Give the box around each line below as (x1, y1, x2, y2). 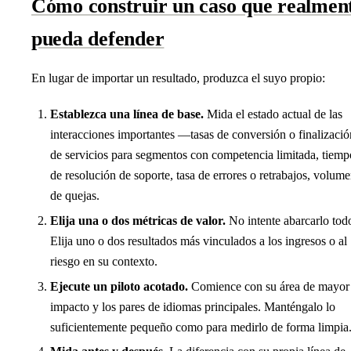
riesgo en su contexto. (50, 255, 157, 269)
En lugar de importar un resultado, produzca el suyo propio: (31, 71, 325, 85)
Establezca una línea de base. (50, 107, 204, 121)
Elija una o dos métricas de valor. (50, 214, 226, 228)
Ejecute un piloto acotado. (50, 279, 188, 293)
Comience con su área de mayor (188, 279, 349, 293)
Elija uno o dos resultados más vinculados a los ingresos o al (50, 234, 347, 248)
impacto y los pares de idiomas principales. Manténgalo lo (50, 299, 335, 313)
